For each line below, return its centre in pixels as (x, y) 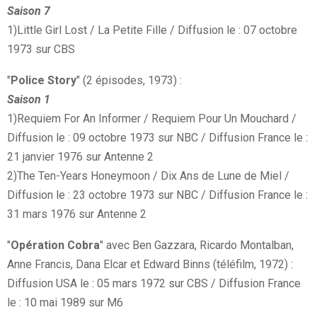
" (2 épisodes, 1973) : (129, 81)
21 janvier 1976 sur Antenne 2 (80, 157)
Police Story (44, 81)
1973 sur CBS (41, 50)
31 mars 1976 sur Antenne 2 (77, 214)
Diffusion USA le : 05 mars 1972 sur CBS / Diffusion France (154, 284)
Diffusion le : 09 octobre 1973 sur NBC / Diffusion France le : (157, 138)
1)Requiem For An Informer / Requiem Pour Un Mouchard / (152, 119)
